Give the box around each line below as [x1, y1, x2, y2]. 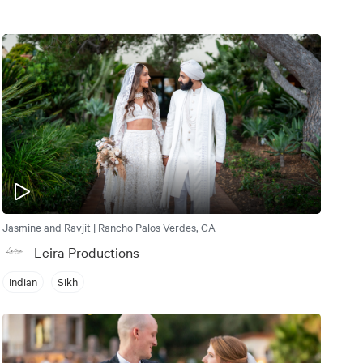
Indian [8, 274, 37, 289]
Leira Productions [33, 241, 139, 261]
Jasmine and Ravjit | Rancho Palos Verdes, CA [2, 219, 216, 234]
